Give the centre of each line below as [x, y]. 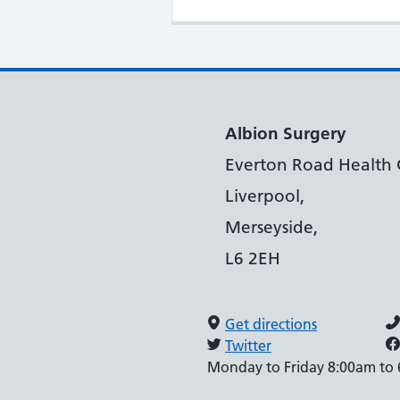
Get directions [271, 324]
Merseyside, [271, 227]
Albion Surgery [286, 133]
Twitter [248, 346]
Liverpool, [265, 196]
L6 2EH [253, 258]
